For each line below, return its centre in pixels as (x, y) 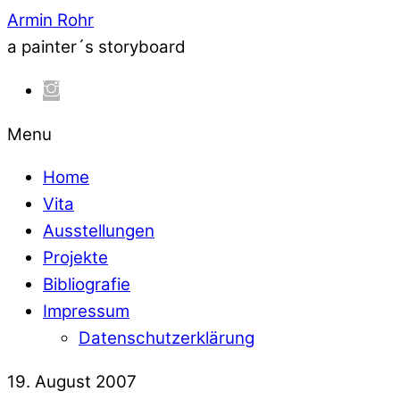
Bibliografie (87, 285)
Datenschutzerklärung (167, 338)
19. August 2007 (72, 382)
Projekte (75, 258)
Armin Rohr (50, 20)
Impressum (86, 312)
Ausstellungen (99, 231)
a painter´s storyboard (96, 47)
